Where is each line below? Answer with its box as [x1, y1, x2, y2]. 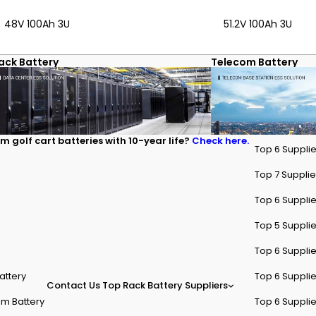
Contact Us [47, 279, 100, 293]
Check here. [191, 133, 249, 147]
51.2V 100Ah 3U [224, 16, 292, 31]
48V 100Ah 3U [4, 16, 70, 31]
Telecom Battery [211, 54, 298, 69]
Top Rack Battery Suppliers [102, 279, 228, 293]
